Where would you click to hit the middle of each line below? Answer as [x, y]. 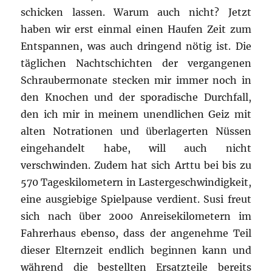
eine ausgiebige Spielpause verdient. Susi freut [136, 199]
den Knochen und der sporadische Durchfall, [136, 97]
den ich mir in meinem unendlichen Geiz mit [136, 114]
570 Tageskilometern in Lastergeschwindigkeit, [136, 182]
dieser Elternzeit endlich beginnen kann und [136, 250]
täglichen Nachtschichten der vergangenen [136, 63]
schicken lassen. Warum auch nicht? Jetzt [136, 12]
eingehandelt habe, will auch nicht [136, 148]
